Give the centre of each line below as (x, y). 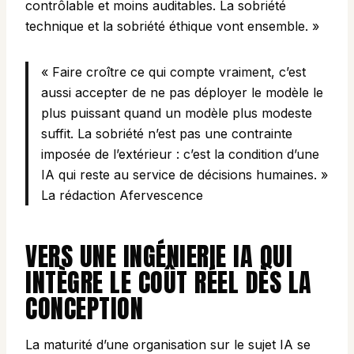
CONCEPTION (84, 309)
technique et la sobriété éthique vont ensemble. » (172, 26)
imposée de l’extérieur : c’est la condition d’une (180, 154)
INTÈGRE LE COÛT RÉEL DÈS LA (169, 283)
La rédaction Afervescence (122, 196)
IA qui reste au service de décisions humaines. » (185, 175)
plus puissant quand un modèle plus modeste (177, 113)
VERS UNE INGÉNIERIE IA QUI (159, 257)
